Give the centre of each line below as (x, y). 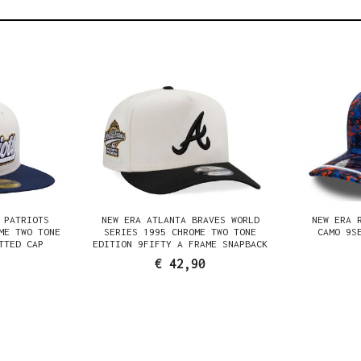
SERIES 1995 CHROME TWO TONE (180, 232)
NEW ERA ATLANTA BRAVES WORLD (180, 220)
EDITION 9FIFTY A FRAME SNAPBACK (180, 244)
